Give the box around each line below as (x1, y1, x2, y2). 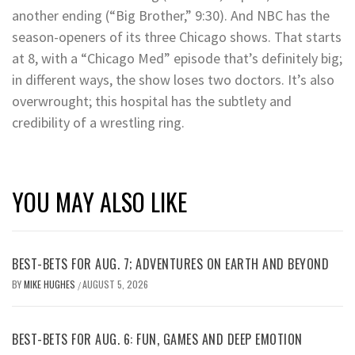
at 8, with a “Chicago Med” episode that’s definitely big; (12, 48, 342, 67)
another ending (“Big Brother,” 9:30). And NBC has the (12, 6, 330, 25)
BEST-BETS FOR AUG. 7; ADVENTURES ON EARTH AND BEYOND (12, 254, 329, 273)
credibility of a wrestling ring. (12, 113, 185, 132)
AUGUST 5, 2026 (82, 277, 148, 291)
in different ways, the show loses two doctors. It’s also (12, 70, 334, 89)
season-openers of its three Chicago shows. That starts (12, 27, 342, 46)
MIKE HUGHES (24, 277, 78, 291)
